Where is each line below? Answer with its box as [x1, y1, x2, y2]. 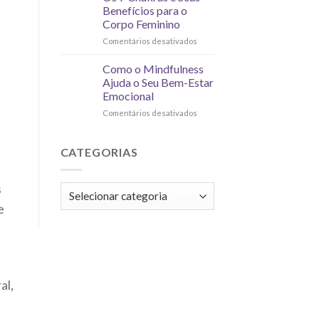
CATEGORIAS [60, 145, 138, 159]
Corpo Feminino [102, 17, 180, 31]
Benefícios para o [102, 4, 187, 18]
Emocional [102, 89, 154, 103]
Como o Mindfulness [102, 62, 204, 76]
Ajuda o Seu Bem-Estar [102, 75, 214, 90]
